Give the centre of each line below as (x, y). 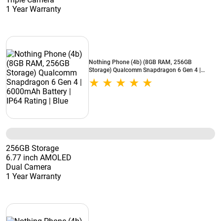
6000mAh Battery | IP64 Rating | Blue (138, 78)
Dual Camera (29, 167)
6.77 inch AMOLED (39, 158)
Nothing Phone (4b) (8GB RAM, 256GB (140, 62)
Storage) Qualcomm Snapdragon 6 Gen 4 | (145, 70)
